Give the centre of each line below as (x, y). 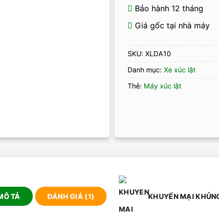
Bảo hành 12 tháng (168, 8)
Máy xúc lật (162, 86)
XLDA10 (158, 53)
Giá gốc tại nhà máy (171, 25)
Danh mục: (145, 69)
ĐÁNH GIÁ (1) (71, 197)
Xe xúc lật (179, 69)
